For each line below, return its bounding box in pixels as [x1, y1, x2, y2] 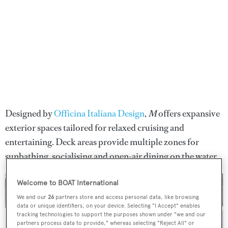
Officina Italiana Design [54, 107, 145, 120]
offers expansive [157, 107, 220, 120]
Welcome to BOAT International [17, 179, 119, 188]
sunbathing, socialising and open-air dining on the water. [5, 150, 218, 162]
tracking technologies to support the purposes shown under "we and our [17, 211, 206, 218]
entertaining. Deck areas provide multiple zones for [5, 135, 199, 148]
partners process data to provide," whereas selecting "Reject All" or [17, 219, 195, 227]
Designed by [5, 107, 54, 120]
